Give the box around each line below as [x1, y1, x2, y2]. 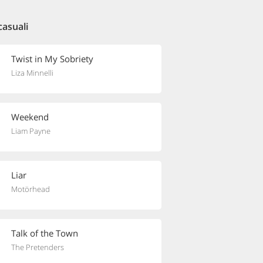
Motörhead [11, 184, 50, 194]
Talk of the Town [11, 227, 78, 239]
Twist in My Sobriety [11, 53, 93, 65]
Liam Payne [11, 126, 50, 136]
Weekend [11, 111, 49, 123]
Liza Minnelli [11, 68, 53, 78]
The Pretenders [11, 242, 64, 252]
